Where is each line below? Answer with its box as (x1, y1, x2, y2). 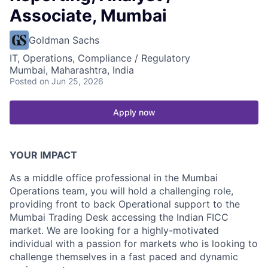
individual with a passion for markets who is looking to (10, 237, 258, 249)
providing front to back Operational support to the (10, 197, 240, 210)
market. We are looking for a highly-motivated (10, 224, 219, 236)
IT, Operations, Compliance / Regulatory (10, 51, 190, 64)
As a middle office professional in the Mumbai (10, 171, 218, 184)
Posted (10, 75, 37, 86)
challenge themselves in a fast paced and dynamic (10, 250, 238, 263)
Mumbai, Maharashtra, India (10, 63, 134, 76)
